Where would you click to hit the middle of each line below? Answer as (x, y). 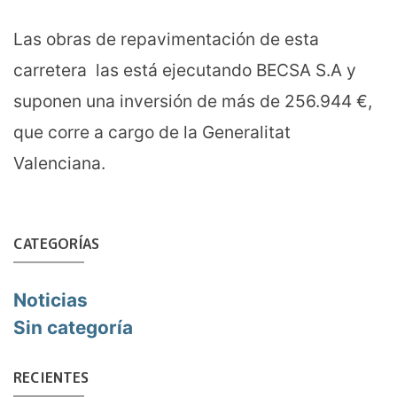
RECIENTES (51, 377)
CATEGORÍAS (56, 244)
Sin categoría (73, 327)
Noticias (51, 300)
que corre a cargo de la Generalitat (152, 132)
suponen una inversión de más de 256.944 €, (193, 101)
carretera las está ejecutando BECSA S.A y (185, 70)
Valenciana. (59, 163)
